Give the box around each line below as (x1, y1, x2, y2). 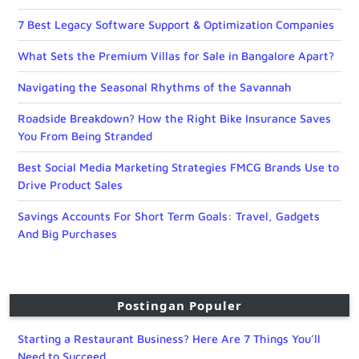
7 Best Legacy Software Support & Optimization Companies (18, 18, 334, 32)
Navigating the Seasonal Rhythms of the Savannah (18, 80, 292, 95)
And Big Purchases (18, 227, 117, 241)
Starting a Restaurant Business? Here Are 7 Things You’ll (18, 332, 321, 346)
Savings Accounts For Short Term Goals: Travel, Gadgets (18, 209, 320, 224)
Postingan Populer (117, 297, 242, 314)
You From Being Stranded (18, 129, 152, 143)
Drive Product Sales (18, 178, 123, 192)
